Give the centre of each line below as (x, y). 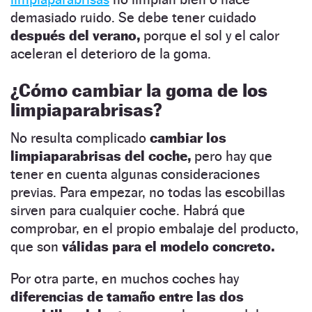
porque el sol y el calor (210, 35)
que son (36, 246)
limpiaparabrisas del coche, (101, 156)
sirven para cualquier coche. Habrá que (128, 210)
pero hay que (232, 156)
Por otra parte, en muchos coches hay (125, 278)
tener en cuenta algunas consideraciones (135, 174)
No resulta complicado (78, 138)
